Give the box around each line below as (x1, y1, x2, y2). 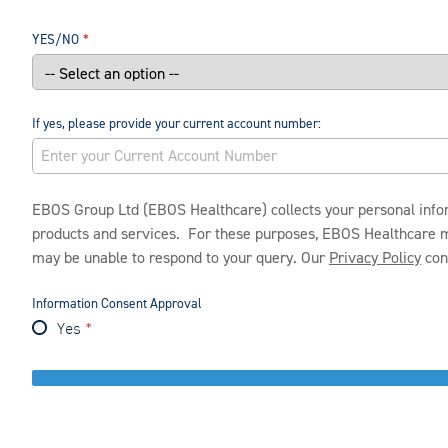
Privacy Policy (329, 248, 421, 269)
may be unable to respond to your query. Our (32, 248, 329, 269)
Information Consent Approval (32, 295, 202, 313)
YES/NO (32, 31, 79, 49)
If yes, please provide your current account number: (32, 115, 321, 133)
